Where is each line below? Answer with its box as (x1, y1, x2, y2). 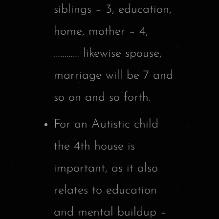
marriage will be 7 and (54, 69, 173, 82)
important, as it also (54, 162, 158, 175)
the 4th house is (54, 140, 135, 153)
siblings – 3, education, (54, 3, 172, 16)
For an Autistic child (54, 118, 158, 131)
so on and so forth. (54, 91, 151, 104)
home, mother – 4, (54, 25, 148, 38)
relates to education (54, 184, 157, 197)
